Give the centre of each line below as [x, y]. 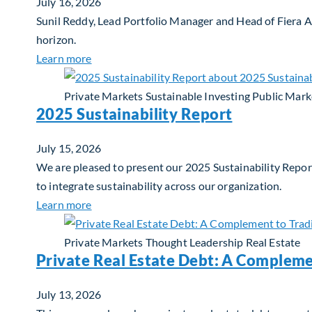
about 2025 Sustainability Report [172, 203]
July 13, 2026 [69, 294]
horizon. [56, 39]
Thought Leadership [194, 242]
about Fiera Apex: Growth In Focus [176, 57]
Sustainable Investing [197, 95]
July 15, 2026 [69, 148]
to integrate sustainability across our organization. [159, 185]
